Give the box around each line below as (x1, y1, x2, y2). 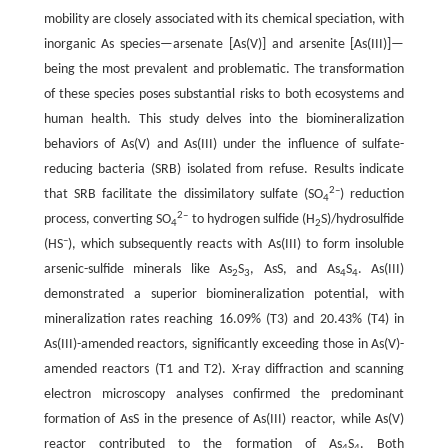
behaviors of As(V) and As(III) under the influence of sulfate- (43, 137, 405, 153)
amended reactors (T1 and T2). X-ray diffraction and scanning (43, 362, 405, 378)
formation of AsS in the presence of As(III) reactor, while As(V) (43, 412, 405, 428)
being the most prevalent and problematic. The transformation (43, 62, 405, 78)
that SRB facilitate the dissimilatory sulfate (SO (43, 187, 324, 203)
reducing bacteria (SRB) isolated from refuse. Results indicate (43, 162, 405, 178)
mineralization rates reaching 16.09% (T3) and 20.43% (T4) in (43, 312, 405, 328)
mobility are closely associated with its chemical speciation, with (43, 12, 405, 28)
